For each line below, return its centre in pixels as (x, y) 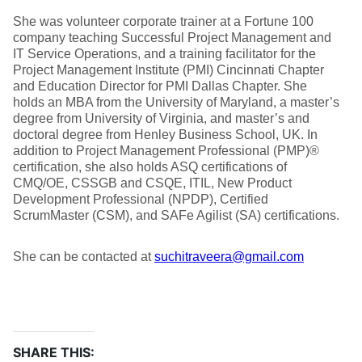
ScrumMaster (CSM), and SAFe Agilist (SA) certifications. (176, 215)
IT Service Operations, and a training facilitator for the (164, 54)
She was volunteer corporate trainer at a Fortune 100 (163, 21)
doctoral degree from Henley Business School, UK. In (165, 135)
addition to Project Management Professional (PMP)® (166, 151)
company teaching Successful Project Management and (172, 38)
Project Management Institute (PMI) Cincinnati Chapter (168, 70)
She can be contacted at (84, 257)
